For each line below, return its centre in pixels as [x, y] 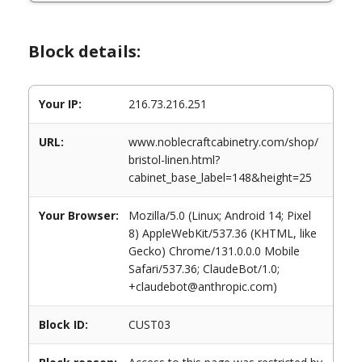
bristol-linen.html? [174, 160]
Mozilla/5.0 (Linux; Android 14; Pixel [220, 215]
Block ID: [63, 324]
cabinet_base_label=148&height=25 [220, 177]
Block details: [84, 51]
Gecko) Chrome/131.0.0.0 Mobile [214, 251]
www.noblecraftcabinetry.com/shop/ [223, 142]
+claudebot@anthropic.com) [203, 286]
